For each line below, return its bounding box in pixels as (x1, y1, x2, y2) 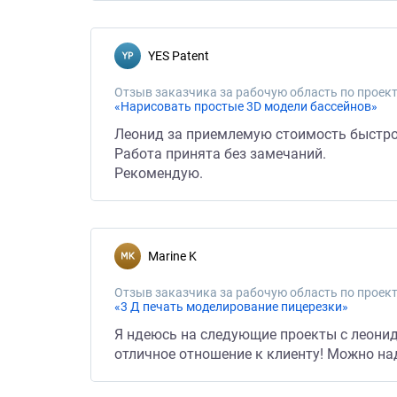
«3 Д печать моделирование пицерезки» (114, 300, 348, 314)
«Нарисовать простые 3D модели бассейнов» (114, 99, 378, 113)
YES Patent (155, 49, 209, 63)
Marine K (159, 249, 197, 263)
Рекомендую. (114, 165, 203, 182)
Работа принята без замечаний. (114, 145, 326, 162)
